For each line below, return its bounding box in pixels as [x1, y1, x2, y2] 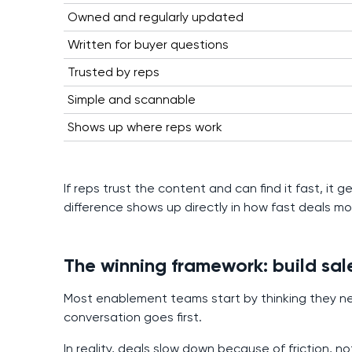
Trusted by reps [67, 64, 159, 80]
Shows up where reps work [67, 119, 222, 135]
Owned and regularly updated [67, 9, 244, 25]
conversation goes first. [63, 310, 202, 325]
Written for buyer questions [67, 37, 229, 53]
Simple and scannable [67, 92, 196, 108]
